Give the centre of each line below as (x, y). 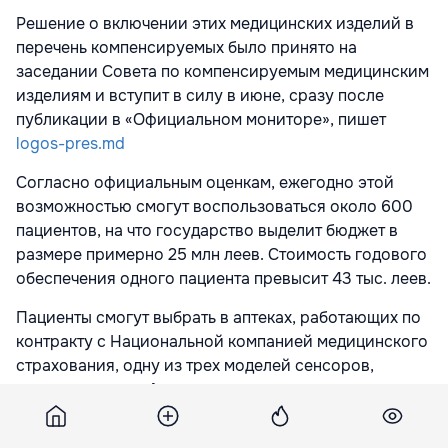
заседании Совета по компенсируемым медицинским (222, 71)
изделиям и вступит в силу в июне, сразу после (200, 95)
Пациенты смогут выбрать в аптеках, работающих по (218, 317)
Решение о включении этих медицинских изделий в (215, 23)
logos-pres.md (70, 143)
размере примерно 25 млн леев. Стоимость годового (221, 254)
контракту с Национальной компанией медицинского (222, 341)
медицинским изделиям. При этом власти (177, 413)
